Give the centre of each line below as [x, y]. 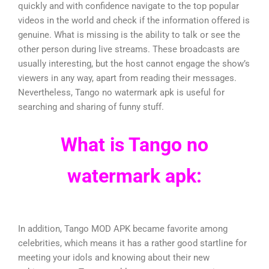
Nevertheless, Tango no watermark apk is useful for [121, 92]
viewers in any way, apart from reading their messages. [127, 78]
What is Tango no [134, 145]
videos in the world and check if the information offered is [134, 20]
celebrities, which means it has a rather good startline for [132, 243]
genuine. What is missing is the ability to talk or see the [129, 35]
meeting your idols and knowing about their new [114, 257]
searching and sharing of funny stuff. [91, 107]
